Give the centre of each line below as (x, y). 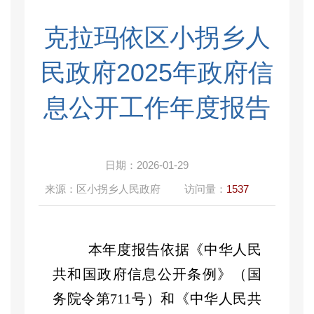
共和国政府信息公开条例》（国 (157, 274)
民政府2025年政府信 (157, 73)
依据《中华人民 (211, 250)
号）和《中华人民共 (197, 299)
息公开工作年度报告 (157, 108)
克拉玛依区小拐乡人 (157, 37)
